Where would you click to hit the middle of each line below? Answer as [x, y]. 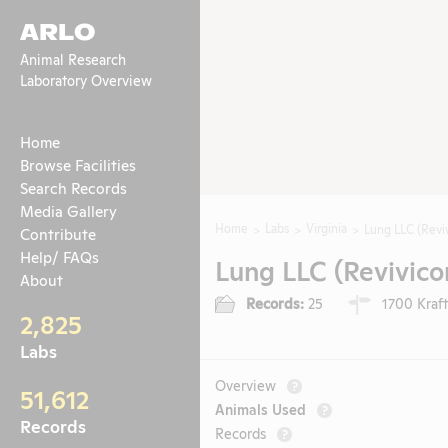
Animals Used [260, 408]
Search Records [73, 187]
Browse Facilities [78, 164]
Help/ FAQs [59, 256]
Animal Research [73, 58]
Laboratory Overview [86, 79]
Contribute [58, 233]
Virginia [326, 227]
